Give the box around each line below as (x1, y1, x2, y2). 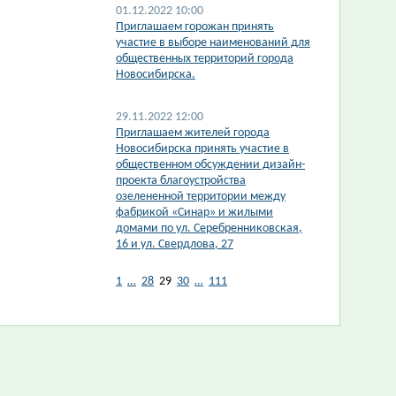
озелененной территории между (116, 190, 286, 203)
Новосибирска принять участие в (116, 142, 289, 156)
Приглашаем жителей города (116, 126, 270, 140)
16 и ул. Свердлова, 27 (116, 238, 233, 251)
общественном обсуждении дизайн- (116, 158, 305, 171)
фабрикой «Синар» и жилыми (116, 206, 273, 219)
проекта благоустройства (116, 174, 246, 187)
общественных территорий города (116, 52, 293, 65)
